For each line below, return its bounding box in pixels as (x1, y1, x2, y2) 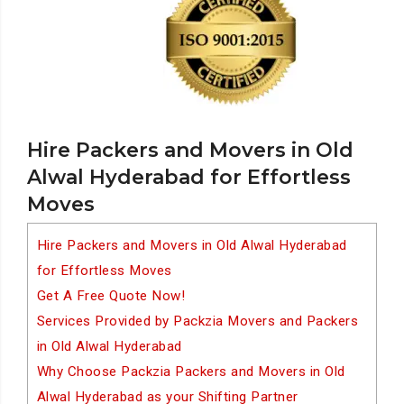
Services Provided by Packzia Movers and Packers (36, 313, 359, 329)
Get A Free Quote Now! (36, 288, 186, 304)
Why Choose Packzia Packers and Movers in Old (36, 363, 345, 380)
